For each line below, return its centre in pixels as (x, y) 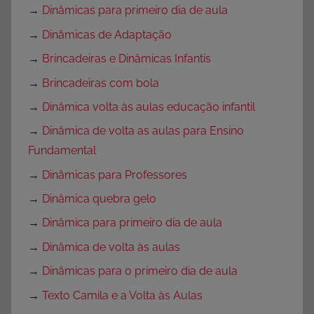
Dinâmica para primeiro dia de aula (132, 223)
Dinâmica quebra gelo (99, 199)
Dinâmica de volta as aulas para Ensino (143, 131)
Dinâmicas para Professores (115, 175)
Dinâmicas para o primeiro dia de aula (140, 271)
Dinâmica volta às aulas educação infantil (149, 107)
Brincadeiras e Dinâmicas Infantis (127, 59)
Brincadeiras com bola (101, 83)
